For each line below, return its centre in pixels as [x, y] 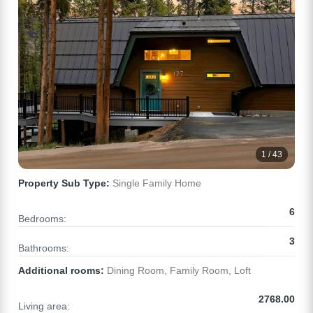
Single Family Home [155, 183]
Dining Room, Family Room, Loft [177, 271]
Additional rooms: [61, 271]
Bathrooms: [44, 248]
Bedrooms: [42, 219]
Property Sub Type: [64, 183]
